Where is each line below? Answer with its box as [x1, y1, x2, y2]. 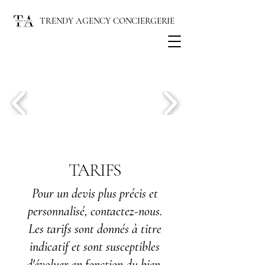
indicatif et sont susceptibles [30, 239, 160, 254]
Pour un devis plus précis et [31, 186, 158, 201]
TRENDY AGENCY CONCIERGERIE [40, 15, 175, 26]
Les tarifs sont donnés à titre [28, 221, 161, 237]
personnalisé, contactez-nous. [27, 203, 162, 219]
